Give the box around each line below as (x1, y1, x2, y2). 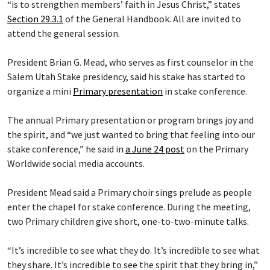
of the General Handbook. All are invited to (63, 12, 241, 25)
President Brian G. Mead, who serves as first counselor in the (7, 55, 254, 68)
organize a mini (7, 84, 73, 97)
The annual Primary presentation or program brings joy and (7, 113, 254, 126)
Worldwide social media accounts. (7, 157, 145, 169)
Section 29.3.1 (7, 12, 63, 25)
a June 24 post (125, 142, 184, 155)
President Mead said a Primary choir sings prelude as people (7, 186, 252, 198)
